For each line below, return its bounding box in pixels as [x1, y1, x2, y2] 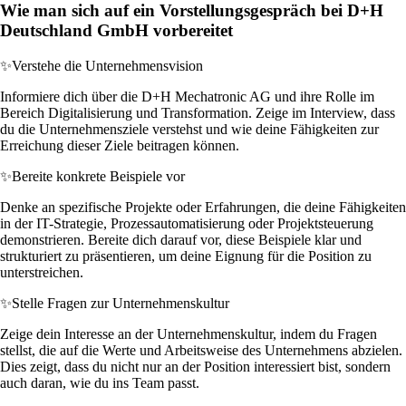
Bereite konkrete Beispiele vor [12, 168, 185, 184]
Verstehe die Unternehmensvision [12, 57, 203, 73]
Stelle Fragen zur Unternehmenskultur [12, 295, 229, 311]
